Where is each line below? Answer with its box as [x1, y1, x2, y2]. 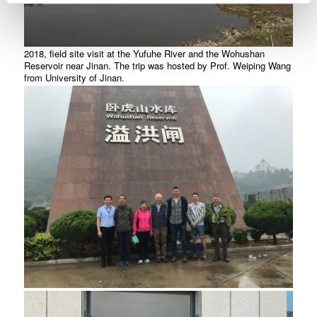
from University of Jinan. [23, 70, 125, 84]
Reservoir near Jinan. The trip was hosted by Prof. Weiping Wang [23, 58, 291, 72]
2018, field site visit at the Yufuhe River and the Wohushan [23, 46, 265, 60]
